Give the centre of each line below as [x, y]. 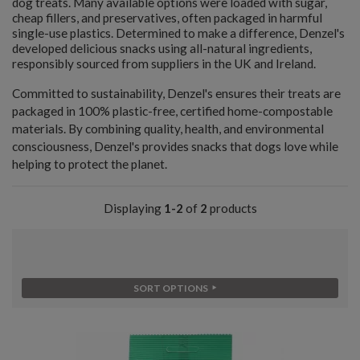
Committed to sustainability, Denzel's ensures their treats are [176, 93]
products [232, 208]
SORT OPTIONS [171, 288]
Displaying [133, 208]
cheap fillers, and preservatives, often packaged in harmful [167, 17]
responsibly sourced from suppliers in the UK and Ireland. [164, 63]
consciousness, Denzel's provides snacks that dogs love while [175, 146]
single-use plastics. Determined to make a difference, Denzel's [178, 33]
